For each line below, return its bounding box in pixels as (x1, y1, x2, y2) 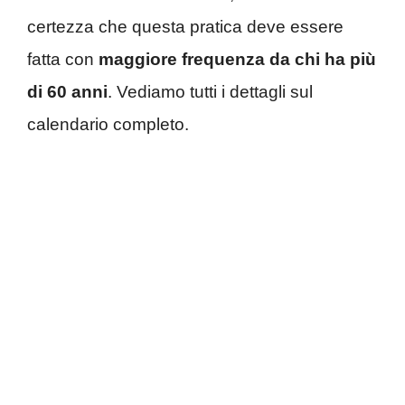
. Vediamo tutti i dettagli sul (108, 81, 313, 101)
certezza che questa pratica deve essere (27, 16, 344, 36)
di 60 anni (27, 81, 108, 101)
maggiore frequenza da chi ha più (99, 49, 376, 69)
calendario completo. (27, 114, 189, 134)
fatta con (27, 49, 99, 69)
